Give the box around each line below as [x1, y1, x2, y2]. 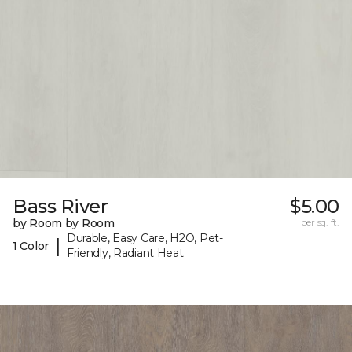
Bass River [13, 195, 108, 218]
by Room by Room [13, 216, 115, 231]
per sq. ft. [300, 216, 339, 229]
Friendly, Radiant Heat [66, 246, 184, 261]
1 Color [13, 238, 49, 253]
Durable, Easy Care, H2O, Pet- [66, 231, 223, 246]
